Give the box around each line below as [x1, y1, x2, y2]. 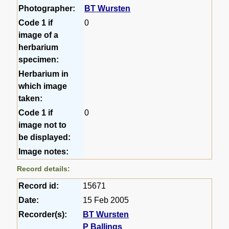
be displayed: [18, 132, 71, 142]
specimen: [18, 55, 59, 64]
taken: [18, 94, 43, 103]
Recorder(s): [18, 210, 67, 219]
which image [18, 81, 67, 90]
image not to [18, 120, 67, 129]
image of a [18, 30, 59, 39]
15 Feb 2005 [83, 195, 129, 204]
